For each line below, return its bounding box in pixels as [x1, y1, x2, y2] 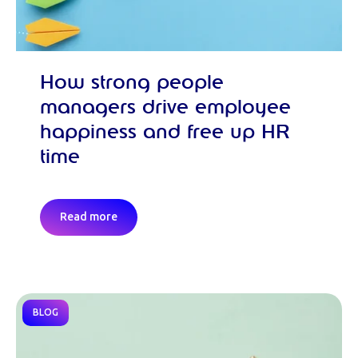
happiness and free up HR [40, 123, 289, 143]
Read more [60, 210, 117, 225]
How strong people [40, 74, 224, 93]
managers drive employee [40, 98, 291, 118]
